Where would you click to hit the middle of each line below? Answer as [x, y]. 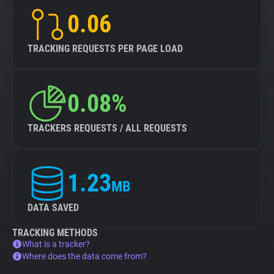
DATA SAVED [53, 208]
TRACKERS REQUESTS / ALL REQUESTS [107, 128]
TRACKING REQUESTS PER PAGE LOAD [105, 49]
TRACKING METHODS [55, 233]
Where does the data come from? [84, 256]
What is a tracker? [56, 244]
